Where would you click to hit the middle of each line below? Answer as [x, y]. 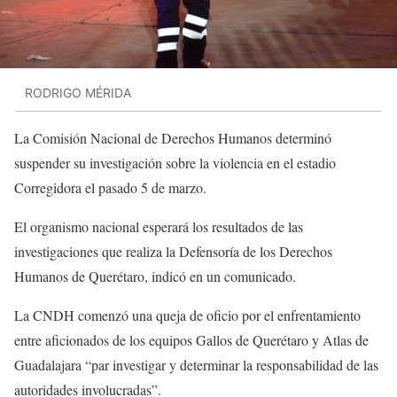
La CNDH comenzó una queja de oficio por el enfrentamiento [187, 315]
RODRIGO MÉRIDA [78, 92]
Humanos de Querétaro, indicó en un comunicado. [157, 276]
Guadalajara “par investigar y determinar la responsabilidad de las [196, 365]
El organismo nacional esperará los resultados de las [159, 227]
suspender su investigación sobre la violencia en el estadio [175, 163]
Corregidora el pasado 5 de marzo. [113, 188]
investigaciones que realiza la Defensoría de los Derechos [173, 252]
